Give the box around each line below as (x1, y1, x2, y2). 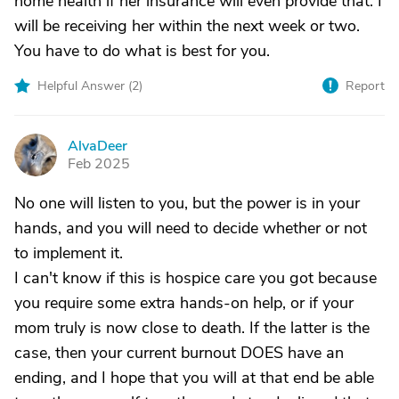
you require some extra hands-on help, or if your (14, 292, 354, 313)
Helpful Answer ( (37, 77, 132, 94)
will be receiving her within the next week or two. (14, 15, 360, 37)
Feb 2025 (68, 154, 130, 174)
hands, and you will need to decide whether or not (14, 217, 367, 239)
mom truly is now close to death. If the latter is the (14, 317, 370, 338)
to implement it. (14, 242, 123, 264)
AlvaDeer (68, 136, 127, 156)
